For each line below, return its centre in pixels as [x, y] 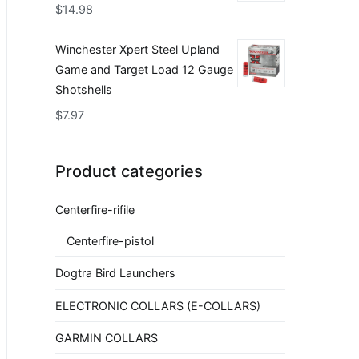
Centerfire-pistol [111, 240]
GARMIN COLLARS [107, 338]
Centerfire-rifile [95, 209]
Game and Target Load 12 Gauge [144, 70]
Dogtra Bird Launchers [115, 273]
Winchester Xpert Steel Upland [137, 50]
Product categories [129, 171]
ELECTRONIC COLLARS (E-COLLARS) [158, 305]
